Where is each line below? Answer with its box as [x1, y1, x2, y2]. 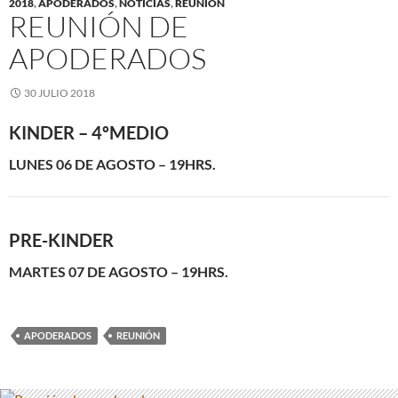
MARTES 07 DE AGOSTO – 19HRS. [9, 263, 228, 280]
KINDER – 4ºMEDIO [9, 122, 169, 143]
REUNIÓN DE [9, 8, 188, 44]
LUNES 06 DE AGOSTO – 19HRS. [9, 155, 216, 172]
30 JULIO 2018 [24, 86, 95, 99]
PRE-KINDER [9, 229, 114, 251]
